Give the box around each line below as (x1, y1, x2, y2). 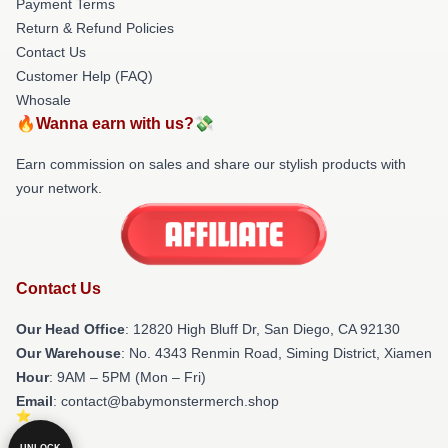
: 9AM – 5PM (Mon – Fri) (49, 369, 206, 386)
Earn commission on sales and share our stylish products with (16, 155, 406, 172)
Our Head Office (16, 321, 125, 338)
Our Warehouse (16, 345, 121, 362)
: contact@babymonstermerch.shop (53, 393, 279, 410)
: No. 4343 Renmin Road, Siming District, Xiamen (121, 345, 432, 362)
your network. (16, 179, 102, 196)
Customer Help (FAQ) (16, 67, 153, 84)
